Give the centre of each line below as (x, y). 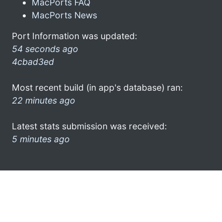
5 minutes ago (41, 139)
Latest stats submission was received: (89, 126)
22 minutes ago (44, 100)
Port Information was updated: (75, 36)
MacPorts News (64, 15)
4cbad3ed (33, 61)
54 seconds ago (45, 49)
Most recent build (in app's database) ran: (97, 87)
